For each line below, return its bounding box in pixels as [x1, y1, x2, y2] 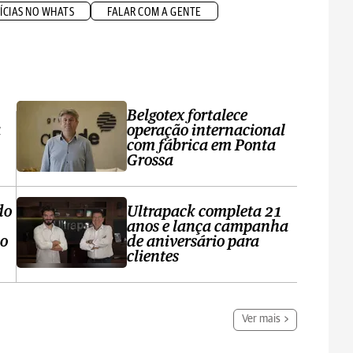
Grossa [127, 153, 174, 169]
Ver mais [242, 314, 281, 325]
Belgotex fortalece [127, 108, 248, 124]
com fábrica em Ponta [127, 138, 277, 154]
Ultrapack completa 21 [127, 204, 283, 220]
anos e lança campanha [127, 219, 289, 235]
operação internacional [127, 123, 286, 139]
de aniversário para [127, 234, 260, 250]
